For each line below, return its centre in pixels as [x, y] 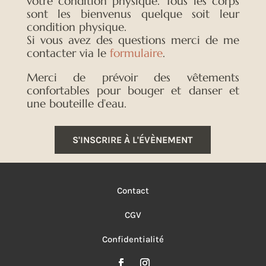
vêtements [213, 77]
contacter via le [68, 53]
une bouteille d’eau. [76, 103]
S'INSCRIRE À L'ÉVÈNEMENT [133, 140]
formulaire [136, 53]
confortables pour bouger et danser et [133, 90]
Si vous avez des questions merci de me [133, 39]
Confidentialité [133, 239]
